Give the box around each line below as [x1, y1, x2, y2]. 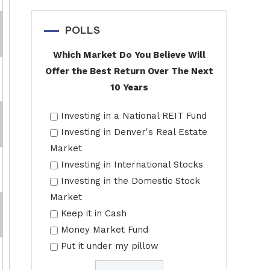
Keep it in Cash [61, 208, 127, 219]
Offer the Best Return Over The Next [45, 66, 213, 77]
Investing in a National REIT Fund [61, 110, 207, 121]
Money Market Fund [61, 224, 148, 235]
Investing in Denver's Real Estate [61, 127, 207, 137]
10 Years [110, 82, 148, 93]
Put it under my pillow [61, 240, 159, 251]
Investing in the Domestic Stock [61, 175, 200, 186]
